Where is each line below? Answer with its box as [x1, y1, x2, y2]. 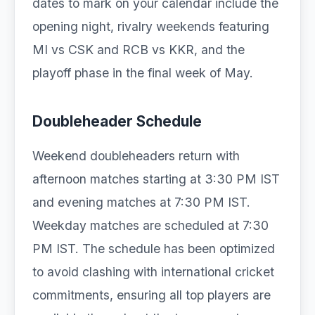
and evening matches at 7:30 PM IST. [32, 195, 250, 210]
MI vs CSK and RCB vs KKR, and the [32, 42, 245, 57]
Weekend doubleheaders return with [32, 148, 240, 163]
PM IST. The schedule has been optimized [32, 241, 275, 256]
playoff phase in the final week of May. [32, 65, 253, 80]
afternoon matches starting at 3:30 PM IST [32, 172, 280, 186]
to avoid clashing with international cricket [32, 264, 274, 279]
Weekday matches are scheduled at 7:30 [32, 218, 269, 233]
